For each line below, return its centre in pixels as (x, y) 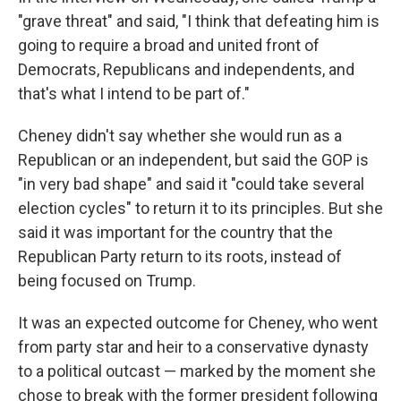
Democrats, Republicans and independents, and (186, 70)
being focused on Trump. (107, 281)
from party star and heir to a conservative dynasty (193, 347)
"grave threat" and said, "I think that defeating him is (199, 21)
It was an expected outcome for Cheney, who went (198, 323)
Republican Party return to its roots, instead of (180, 257)
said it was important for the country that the (175, 233)
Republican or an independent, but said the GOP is (193, 160)
